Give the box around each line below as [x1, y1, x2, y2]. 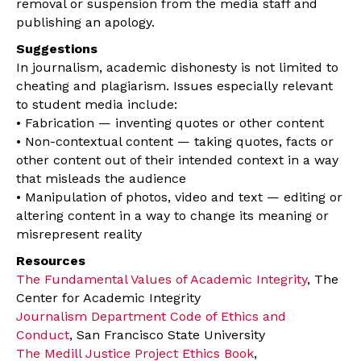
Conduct [16, 327, 69, 343]
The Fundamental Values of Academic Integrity [16, 272, 307, 288]
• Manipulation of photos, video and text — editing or [16, 189, 342, 205]
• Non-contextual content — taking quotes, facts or [16, 134, 334, 150]
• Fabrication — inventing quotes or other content [16, 115, 324, 131]
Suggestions [16, 41, 98, 57]
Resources [16, 253, 85, 269]
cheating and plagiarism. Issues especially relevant [16, 78, 333, 94]
